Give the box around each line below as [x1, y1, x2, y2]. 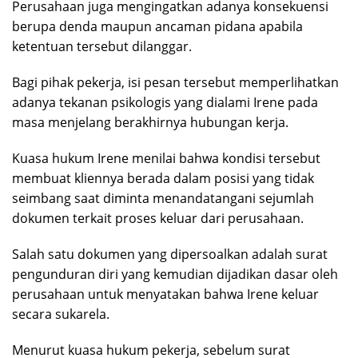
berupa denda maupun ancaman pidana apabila [12, 18, 303, 36]
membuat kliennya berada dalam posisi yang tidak [12, 169, 314, 188]
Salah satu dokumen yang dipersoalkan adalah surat [12, 245, 328, 264]
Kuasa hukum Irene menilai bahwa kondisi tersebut [12, 149, 320, 168]
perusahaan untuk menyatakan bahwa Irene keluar [12, 285, 319, 304]
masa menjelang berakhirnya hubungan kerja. [12, 113, 288, 132]
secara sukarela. [12, 305, 109, 324]
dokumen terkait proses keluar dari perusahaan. [12, 209, 304, 228]
